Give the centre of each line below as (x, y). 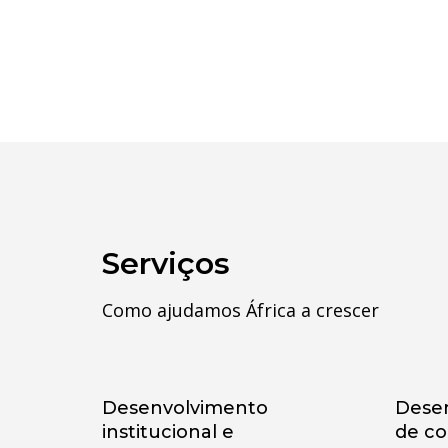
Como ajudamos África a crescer (240, 310)
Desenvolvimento (185, 408)
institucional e (168, 432)
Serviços (166, 263)
